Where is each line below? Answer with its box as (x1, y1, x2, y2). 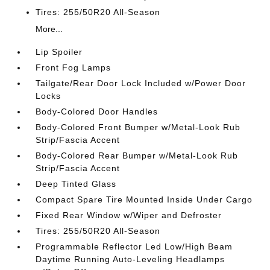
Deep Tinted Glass (36, 178, 117, 189)
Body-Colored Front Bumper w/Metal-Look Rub (36, 122, 241, 132)
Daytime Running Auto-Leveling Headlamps (36, 254, 225, 264)
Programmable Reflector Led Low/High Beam (36, 241, 233, 251)
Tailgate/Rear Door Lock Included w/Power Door (36, 78, 246, 88)
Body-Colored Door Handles (36, 106, 159, 116)
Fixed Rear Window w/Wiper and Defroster (36, 210, 222, 220)
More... (36, 24, 63, 34)
